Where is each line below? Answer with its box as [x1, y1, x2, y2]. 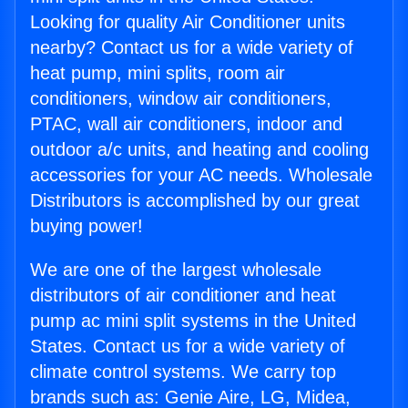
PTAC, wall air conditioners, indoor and [30, 114, 342, 135]
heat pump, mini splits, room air [30, 63, 285, 84]
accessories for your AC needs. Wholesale [30, 165, 372, 186]
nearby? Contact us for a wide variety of [30, 37, 353, 58]
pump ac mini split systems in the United [30, 311, 356, 331]
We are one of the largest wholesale [30, 260, 321, 280]
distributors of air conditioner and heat [30, 285, 336, 306]
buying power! [30, 216, 143, 237]
